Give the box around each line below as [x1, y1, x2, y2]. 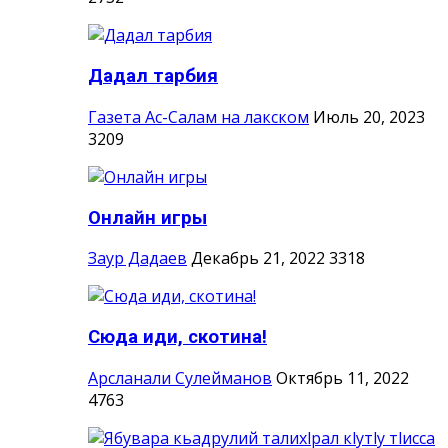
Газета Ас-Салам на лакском [88, 105, 309, 128]
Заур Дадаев [88, 247, 187, 270]
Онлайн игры [88, 206, 207, 229]
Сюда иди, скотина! [88, 326, 267, 349]
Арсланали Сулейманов [88, 366, 272, 389]
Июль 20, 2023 [313, 105, 425, 128]
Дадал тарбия [88, 65, 218, 88]
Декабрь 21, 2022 [191, 247, 325, 270]
